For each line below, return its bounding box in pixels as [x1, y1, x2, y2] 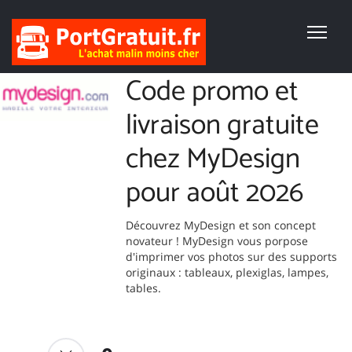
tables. [126, 280, 161, 295]
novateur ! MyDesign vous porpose [126, 233, 308, 248]
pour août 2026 [126, 170, 303, 216]
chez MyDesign [126, 136, 300, 182]
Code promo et [126, 68, 299, 115]
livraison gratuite [126, 102, 319, 148]
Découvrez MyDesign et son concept [126, 218, 316, 233]
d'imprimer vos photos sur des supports [126, 249, 337, 264]
